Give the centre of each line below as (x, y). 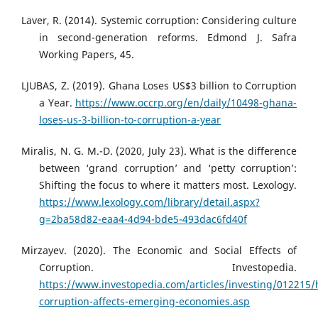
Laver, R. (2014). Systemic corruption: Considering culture (159, 21)
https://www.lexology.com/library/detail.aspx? (149, 202)
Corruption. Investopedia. (168, 268)
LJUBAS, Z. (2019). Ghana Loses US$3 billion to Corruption (159, 86)
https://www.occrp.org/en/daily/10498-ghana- (186, 103)
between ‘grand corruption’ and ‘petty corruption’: (168, 168)
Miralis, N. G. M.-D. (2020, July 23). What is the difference (159, 151)
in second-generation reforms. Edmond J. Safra (168, 38)
